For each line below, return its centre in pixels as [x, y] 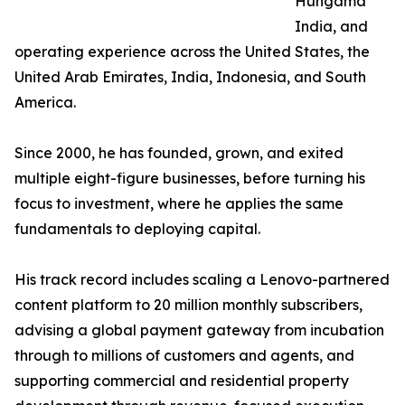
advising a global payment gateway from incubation [199, 330]
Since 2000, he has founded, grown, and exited [179, 153]
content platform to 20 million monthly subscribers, [188, 305]
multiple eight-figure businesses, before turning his [190, 179]
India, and [331, 27]
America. [45, 103]
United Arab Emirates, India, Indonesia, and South [190, 77]
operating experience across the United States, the [192, 52]
